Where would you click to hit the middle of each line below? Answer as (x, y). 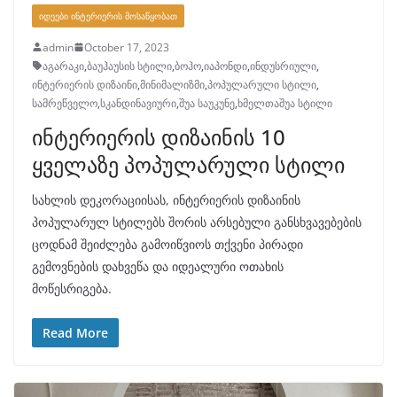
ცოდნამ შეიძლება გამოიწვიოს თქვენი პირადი (167, 244)
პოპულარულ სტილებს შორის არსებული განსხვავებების (197, 222)
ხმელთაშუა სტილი (285, 103)
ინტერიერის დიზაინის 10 (159, 136)
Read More (75, 332)
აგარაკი (63, 66)
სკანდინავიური (138, 103)
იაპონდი (226, 66)
